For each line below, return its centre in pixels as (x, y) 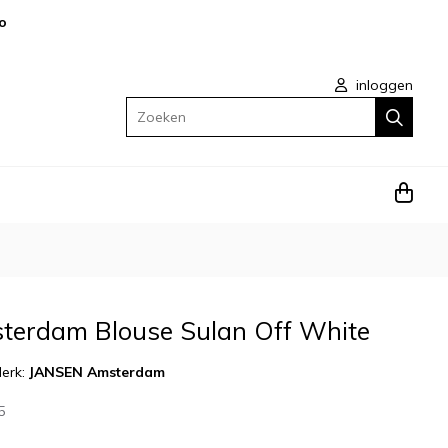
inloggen (382, 85)
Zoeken (149, 108)
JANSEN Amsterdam (97, 372)
